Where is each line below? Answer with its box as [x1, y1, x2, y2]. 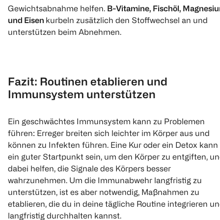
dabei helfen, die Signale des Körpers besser [8, 164, 171, 173]
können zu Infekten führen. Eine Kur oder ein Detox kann [8, 140, 218, 150]
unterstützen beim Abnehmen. [8, 27, 121, 37]
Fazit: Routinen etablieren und [8, 75, 167, 88]
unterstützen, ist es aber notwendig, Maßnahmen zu [8, 188, 199, 197]
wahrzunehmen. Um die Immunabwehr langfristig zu [8, 176, 202, 185]
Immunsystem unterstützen [8, 88, 156, 101]
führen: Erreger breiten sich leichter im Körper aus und [8, 129, 210, 138]
